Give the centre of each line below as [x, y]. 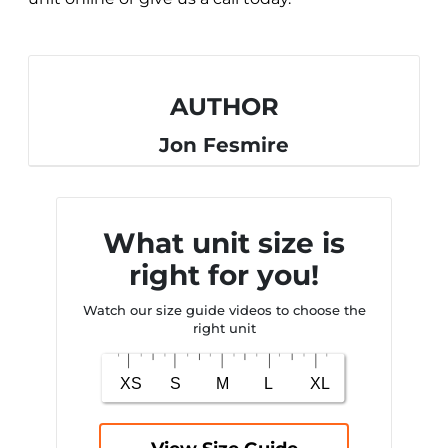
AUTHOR [224, 106]
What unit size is [224, 242]
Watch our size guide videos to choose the [224, 309]
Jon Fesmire [224, 144]
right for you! [224, 274]
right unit [224, 327]
